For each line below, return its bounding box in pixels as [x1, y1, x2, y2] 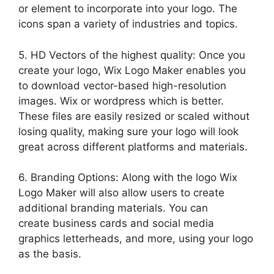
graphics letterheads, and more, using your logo [18, 232, 253, 245]
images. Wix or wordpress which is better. [18, 94, 227, 107]
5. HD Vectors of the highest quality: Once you [18, 48, 245, 61]
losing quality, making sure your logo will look [18, 125, 239, 138]
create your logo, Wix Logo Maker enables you [18, 64, 246, 76]
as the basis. [18, 248, 81, 260]
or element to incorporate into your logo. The [18, 2, 237, 15]
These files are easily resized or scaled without [18, 109, 250, 122]
